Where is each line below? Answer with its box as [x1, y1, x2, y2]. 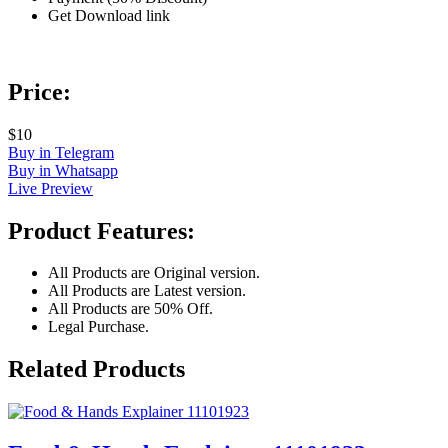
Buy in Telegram [8, 143, 114, 161]
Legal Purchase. [48, 318, 149, 336]
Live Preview [8, 179, 93, 197]
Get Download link [48, 6, 170, 24]
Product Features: [8, 217, 195, 244]
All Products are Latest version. [48, 282, 246, 300]
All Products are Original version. [48, 264, 260, 282]
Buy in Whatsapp [8, 161, 118, 179]
